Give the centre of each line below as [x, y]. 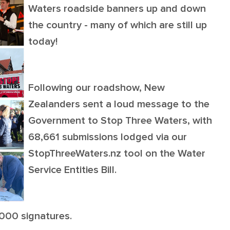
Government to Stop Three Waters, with [120, 121]
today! [44, 42]
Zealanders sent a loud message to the [119, 104]
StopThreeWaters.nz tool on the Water [117, 154]
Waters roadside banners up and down [117, 9]
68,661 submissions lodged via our [108, 137]
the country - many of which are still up [118, 25]
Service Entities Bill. [74, 170]
